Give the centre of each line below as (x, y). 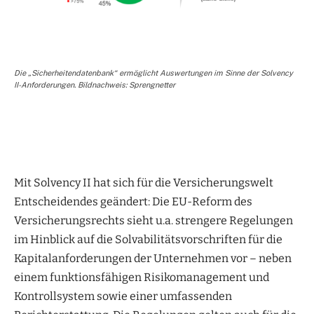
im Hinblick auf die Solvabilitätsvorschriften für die (148, 240)
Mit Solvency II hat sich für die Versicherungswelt (144, 183)
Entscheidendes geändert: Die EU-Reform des (133, 202)
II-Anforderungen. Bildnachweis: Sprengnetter (95, 85)
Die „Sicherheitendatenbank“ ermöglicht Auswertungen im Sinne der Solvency (153, 73)
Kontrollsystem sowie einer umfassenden (123, 296)
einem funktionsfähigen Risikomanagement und (142, 278)
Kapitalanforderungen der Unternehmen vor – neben (153, 259)
